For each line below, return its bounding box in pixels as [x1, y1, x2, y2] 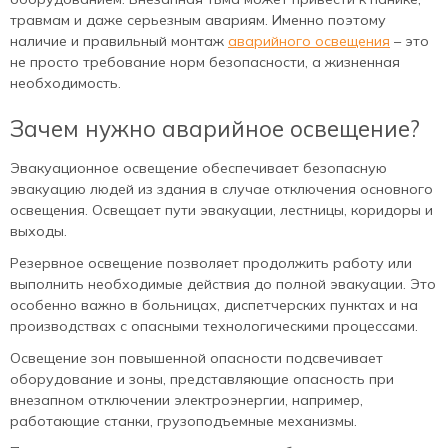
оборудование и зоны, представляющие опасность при [10, 369, 394, 388]
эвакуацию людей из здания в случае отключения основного [10, 179, 433, 198]
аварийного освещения [228, 32, 390, 51]
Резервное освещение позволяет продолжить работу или [10, 253, 412, 272]
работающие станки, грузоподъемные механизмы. [10, 411, 357, 430]
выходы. [10, 221, 67, 240]
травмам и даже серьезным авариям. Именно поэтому [10, 11, 386, 30]
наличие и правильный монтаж [10, 32, 228, 51]
